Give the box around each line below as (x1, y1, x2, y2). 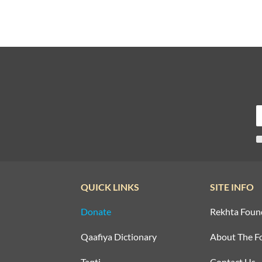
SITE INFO (209, 181, 254, 193)
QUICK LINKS (81, 181, 139, 193)
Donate (81, 206, 111, 218)
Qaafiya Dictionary (81, 231, 157, 243)
